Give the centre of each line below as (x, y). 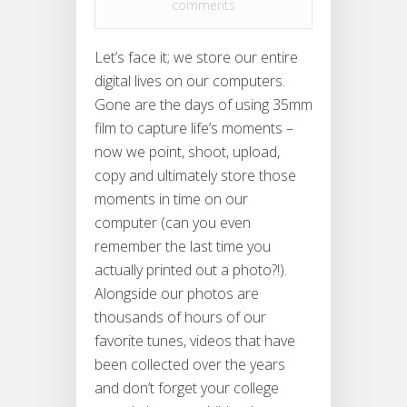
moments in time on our (171, 199)
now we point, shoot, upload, (187, 152)
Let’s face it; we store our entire (196, 58)
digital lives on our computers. (190, 81)
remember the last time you (183, 247)
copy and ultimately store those (195, 176)
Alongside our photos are (177, 294)
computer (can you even (173, 223)
